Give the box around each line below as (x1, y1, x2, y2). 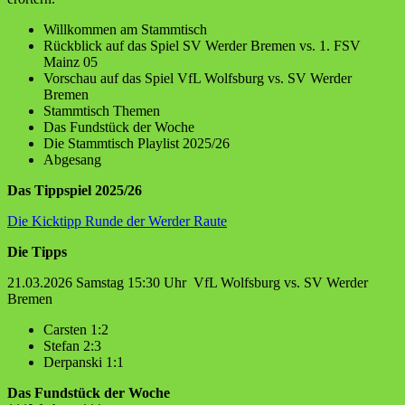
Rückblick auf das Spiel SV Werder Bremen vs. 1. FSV (43, 37, 361, 53)
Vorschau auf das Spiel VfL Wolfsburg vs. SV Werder (43, 70, 352, 86)
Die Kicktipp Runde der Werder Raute (7, 212, 227, 229)
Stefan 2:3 (43, 337, 112, 353)
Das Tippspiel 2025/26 (7, 182, 142, 198)
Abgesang (43, 151, 101, 167)
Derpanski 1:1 (43, 353, 124, 370)
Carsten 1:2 (43, 321, 108, 337)
